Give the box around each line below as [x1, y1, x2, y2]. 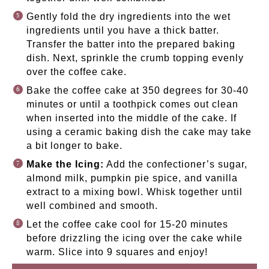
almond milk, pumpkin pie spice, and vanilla [26, 172, 238, 183]
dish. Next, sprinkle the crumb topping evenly [26, 52, 244, 63]
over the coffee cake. [26, 66, 127, 77]
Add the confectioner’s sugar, [104, 159, 247, 169]
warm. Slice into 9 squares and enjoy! [26, 246, 208, 257]
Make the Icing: [26, 159, 104, 169]
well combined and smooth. [26, 200, 158, 211]
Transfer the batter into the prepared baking [26, 38, 235, 49]
